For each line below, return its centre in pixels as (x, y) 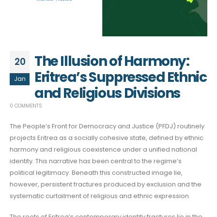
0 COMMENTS (26, 106)
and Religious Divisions (107, 93)
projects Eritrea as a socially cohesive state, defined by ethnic (107, 138)
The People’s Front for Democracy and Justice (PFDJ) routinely (107, 126)
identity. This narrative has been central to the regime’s (96, 161)
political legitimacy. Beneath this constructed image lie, (96, 173)
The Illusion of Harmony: (112, 61)
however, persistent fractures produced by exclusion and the (106, 184)
